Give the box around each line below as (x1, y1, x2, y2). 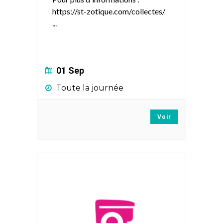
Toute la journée (56, 83, 123, 93)
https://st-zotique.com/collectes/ (52, 6, 165, 16)
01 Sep (56, 65, 84, 76)
